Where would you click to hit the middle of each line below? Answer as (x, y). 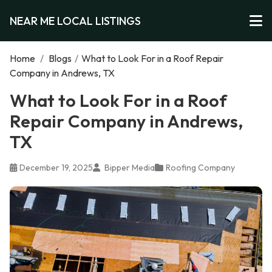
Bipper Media (129, 168)
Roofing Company (200, 168)
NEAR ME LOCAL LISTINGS (75, 21)
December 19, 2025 (56, 168)
